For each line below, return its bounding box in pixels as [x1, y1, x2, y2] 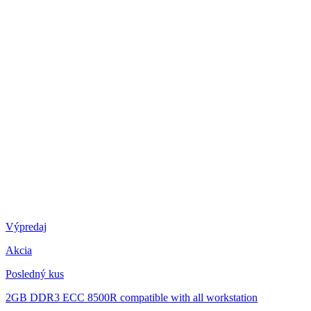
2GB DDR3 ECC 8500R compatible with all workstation [6, 292, 258, 304]
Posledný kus [6, 268, 64, 280]
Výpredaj [6, 221, 47, 233]
